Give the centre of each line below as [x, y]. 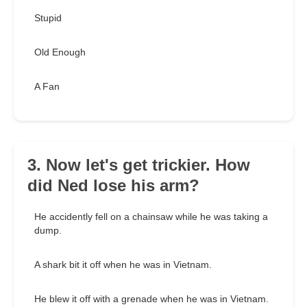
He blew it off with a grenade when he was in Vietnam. [151, 299]
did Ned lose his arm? [113, 186]
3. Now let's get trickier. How [139, 165]
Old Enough [60, 52]
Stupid [48, 18]
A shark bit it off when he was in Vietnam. [123, 265]
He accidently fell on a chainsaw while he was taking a [151, 217]
